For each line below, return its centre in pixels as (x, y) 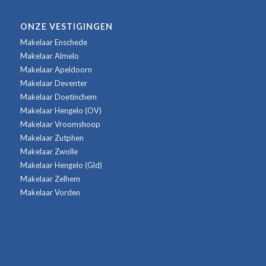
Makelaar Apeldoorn (56, 70)
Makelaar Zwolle (49, 152)
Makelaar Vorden (50, 193)
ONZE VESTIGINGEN (66, 27)
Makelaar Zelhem (50, 179)
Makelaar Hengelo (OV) (61, 111)
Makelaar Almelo (49, 56)
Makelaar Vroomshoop (60, 124)
